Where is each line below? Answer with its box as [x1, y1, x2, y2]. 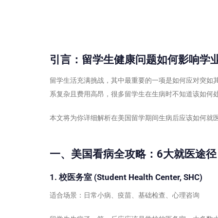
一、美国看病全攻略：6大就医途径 [50, 148, 217, 161]
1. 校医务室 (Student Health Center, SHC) [50, 172, 202, 182]
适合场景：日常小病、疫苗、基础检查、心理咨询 [50, 191, 200, 199]
